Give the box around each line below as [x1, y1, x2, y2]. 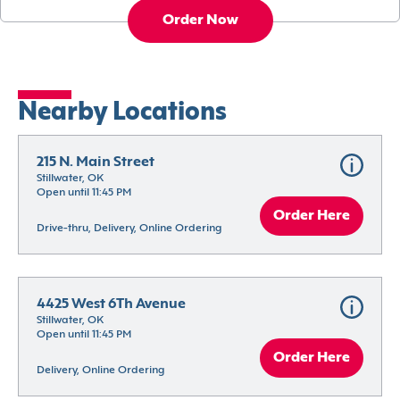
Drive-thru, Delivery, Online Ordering [37, 223, 221, 235]
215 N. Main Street [37, 155, 154, 171]
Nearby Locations [18, 102, 227, 126]
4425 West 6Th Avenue [37, 297, 186, 312]
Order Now [162, 13, 238, 29]
